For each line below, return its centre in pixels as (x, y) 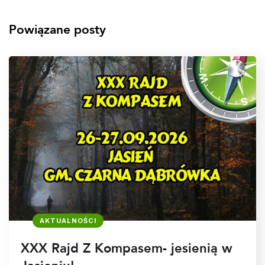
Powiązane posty (57, 30)
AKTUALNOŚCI (68, 221)
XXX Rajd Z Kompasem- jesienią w (127, 249)
